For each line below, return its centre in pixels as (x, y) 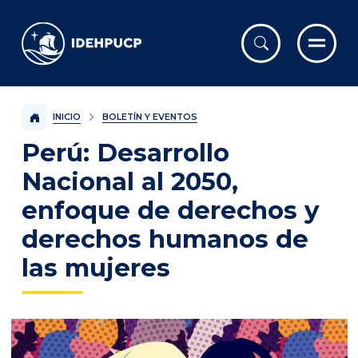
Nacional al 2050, (130, 181)
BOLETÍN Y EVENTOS (149, 117)
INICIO (66, 117)
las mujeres (96, 267)
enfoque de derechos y (170, 210)
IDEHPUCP (61, 32)
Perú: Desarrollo (125, 152)
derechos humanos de (165, 239)
